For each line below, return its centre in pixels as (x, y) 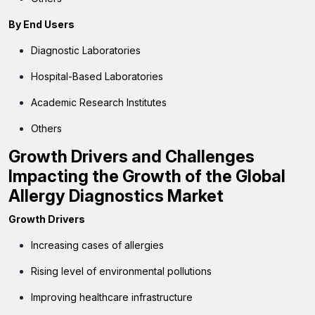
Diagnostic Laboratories (86, 50)
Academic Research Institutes (99, 102)
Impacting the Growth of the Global (147, 176)
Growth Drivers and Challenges (131, 156)
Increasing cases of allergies (97, 245)
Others (46, 128)
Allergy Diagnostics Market (116, 196)
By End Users (41, 24)
